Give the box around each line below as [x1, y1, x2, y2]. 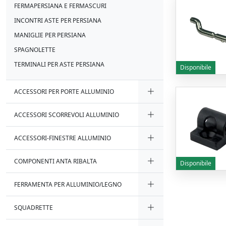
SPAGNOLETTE [14, 45, 55, 54]
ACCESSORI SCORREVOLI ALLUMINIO [14, 110, 119, 119]
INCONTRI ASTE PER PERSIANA [14, 16, 101, 25]
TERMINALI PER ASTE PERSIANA [14, 60, 104, 69]
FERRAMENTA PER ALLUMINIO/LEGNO [14, 180, 122, 189]
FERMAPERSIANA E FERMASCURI [14, 2, 106, 10]
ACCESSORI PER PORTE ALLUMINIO [14, 87, 114, 96]
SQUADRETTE [14, 203, 53, 212]
